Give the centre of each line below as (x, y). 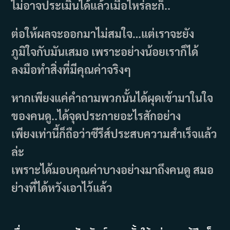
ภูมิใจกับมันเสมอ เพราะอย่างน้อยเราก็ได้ (105, 51)
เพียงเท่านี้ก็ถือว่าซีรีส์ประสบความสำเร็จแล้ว (114, 133)
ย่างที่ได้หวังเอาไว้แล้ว (62, 187)
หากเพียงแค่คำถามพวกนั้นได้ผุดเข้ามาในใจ (112, 97)
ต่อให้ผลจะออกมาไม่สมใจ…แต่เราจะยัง (103, 33)
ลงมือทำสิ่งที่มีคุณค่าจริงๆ (71, 69)
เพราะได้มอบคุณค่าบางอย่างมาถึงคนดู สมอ (113, 169)
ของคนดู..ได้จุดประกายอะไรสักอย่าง (96, 115)
